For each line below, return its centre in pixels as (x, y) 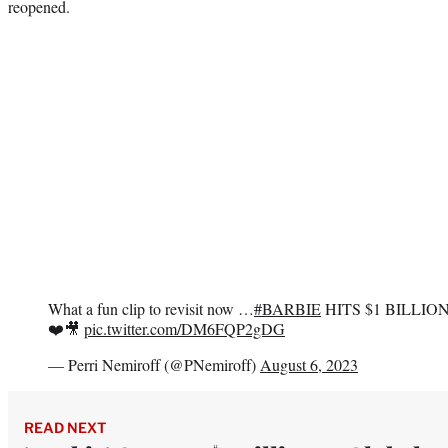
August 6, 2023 (309, 364)
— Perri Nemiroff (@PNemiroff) (154, 364)
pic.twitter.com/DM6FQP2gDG (184, 328)
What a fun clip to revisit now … (151, 308)
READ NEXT (65, 427)
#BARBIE (287, 308)
